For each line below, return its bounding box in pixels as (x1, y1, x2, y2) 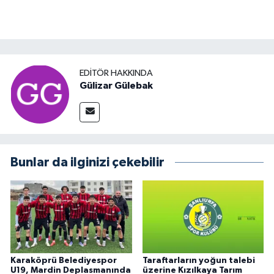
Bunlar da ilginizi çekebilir (10, 156, 165, 169)
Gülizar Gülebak (80, 80, 153, 91)
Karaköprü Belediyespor (10, 256, 117, 265)
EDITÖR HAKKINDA (80, 68, 153, 78)
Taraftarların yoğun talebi (142, 256, 255, 265)
